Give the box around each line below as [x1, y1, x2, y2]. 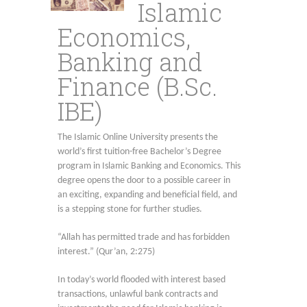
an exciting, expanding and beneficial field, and [58, 189, 237, 200]
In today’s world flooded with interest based [58, 274, 225, 285]
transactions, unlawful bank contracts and [58, 288, 218, 299]
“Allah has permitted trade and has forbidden [58, 232, 230, 243]
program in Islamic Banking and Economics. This [58, 160, 241, 171]
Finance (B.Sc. [58, 69, 217, 103]
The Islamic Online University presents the [58, 132, 218, 143]
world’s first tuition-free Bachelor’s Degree [58, 146, 221, 157]
